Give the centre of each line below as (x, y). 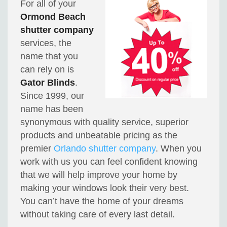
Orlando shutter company (105, 149)
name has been (52, 109)
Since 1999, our (52, 96)
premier (37, 149)
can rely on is (47, 70)
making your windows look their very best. (105, 188)
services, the (46, 43)
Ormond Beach (53, 17)
